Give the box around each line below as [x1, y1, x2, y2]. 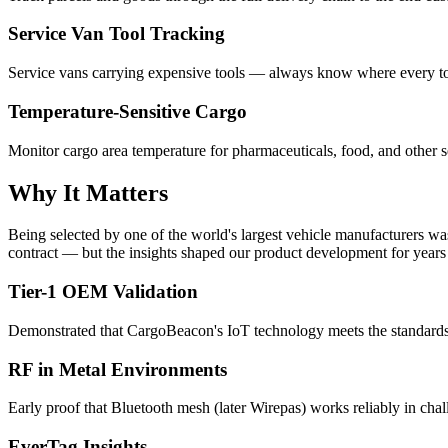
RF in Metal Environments [8, 358, 227, 380]
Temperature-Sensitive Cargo [8, 100, 247, 122]
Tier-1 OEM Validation [8, 281, 198, 303]
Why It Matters [8, 179, 168, 206]
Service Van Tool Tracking [8, 23, 225, 45]
